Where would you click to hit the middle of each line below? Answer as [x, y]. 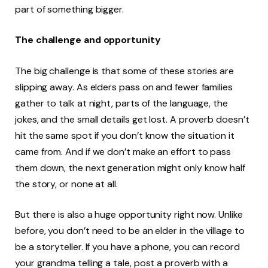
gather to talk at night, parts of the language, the [121, 103]
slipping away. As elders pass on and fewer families [124, 87]
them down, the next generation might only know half [130, 167]
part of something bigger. [70, 9]
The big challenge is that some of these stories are [124, 71]
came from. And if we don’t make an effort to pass [123, 151]
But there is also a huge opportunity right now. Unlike [129, 215]
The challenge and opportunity [88, 40]
